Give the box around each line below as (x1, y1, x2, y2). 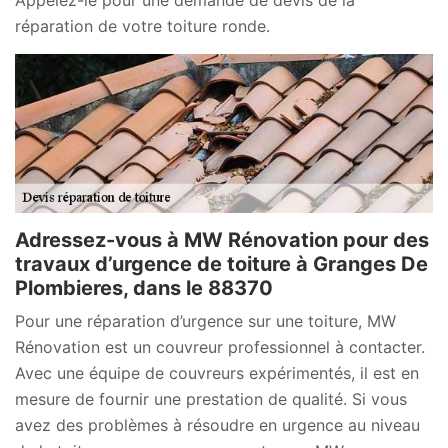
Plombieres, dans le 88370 (15, 275, 273, 300)
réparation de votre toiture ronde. (15, 15, 270, 36)
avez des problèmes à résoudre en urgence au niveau (15, 414, 420, 435)
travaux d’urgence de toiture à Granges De (15, 251, 428, 276)
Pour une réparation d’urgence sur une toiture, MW (15, 310, 396, 331)
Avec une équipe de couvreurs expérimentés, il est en (15, 362, 419, 383)
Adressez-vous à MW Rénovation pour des (15, 227, 429, 252)
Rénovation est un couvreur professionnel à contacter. (15, 336, 425, 357)
